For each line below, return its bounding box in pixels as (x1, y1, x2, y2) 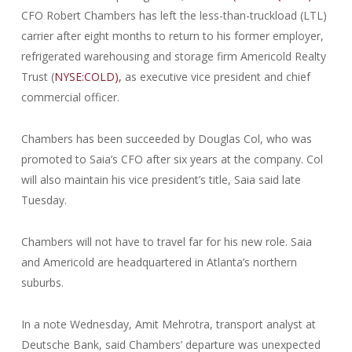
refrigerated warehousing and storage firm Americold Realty (20, 49, 326, 64)
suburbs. (20, 275, 64, 290)
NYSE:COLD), (53, 69, 122, 84)
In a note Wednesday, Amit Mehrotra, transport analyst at (20, 317, 316, 332)
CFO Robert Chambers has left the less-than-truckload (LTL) (20, 8, 327, 23)
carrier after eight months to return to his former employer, (20, 28, 324, 43)
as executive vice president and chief (121, 69, 310, 84)
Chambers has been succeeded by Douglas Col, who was (20, 131, 312, 146)
